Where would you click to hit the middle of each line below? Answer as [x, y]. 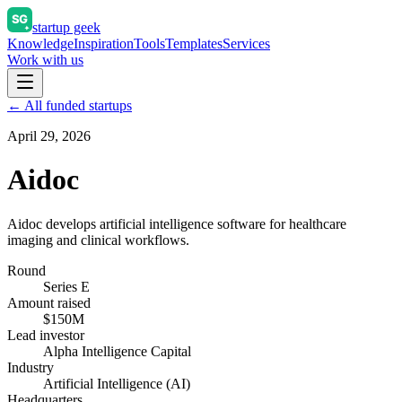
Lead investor [46, 335]
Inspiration [104, 44]
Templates [194, 44]
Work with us [45, 60]
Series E [66, 286]
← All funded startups [70, 105]
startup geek [66, 27]
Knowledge [40, 44]
